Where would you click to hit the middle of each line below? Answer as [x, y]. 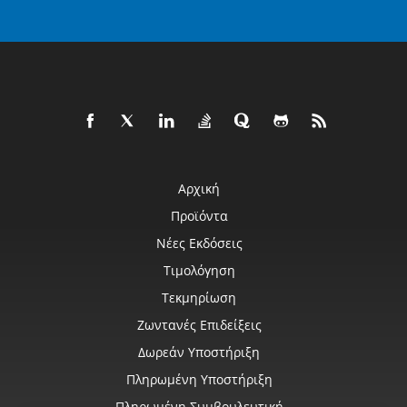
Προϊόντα [199, 216]
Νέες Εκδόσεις [199, 243]
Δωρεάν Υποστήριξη [199, 352]
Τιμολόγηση [199, 270]
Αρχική [199, 189]
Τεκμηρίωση [199, 298]
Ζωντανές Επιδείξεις [199, 325]
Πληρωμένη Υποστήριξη [199, 379]
